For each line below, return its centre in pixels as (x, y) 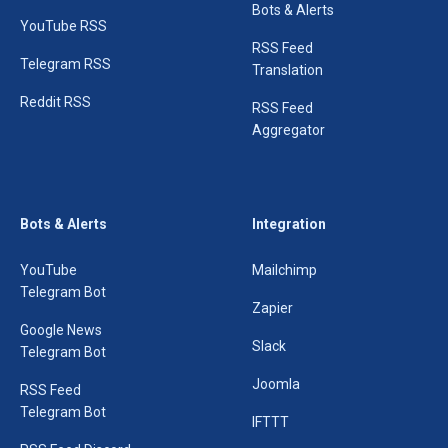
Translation (287, 70)
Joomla (276, 384)
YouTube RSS (63, 26)
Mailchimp (284, 270)
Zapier (272, 308)
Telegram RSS (65, 64)
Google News (61, 330)
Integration (289, 224)
